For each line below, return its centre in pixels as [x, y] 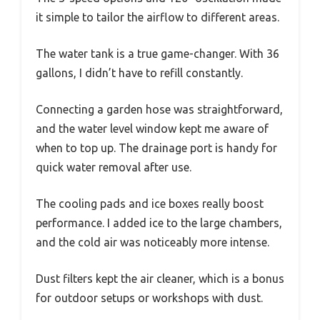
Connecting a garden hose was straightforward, [159, 110]
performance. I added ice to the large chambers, [159, 223]
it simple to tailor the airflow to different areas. [157, 17]
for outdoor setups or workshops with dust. [149, 298]
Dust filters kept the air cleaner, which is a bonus [160, 279]
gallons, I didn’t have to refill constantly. [139, 73]
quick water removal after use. [114, 167]
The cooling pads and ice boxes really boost [150, 204]
